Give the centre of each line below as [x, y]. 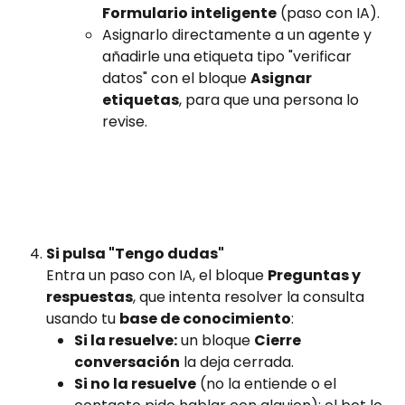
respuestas [89, 297]
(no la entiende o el [268, 384]
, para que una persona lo [271, 100]
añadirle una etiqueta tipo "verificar [229, 57]
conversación [127, 363]
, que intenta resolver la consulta [250, 297]
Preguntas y [316, 276]
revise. [125, 122]
